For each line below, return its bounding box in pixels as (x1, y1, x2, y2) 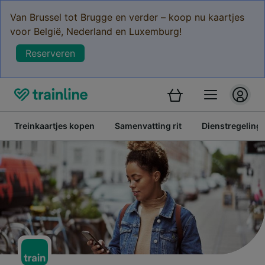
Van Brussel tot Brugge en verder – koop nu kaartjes (10, 11, 244, 23)
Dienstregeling (202, 121, 261, 131)
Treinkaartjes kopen (14, 121, 95, 131)
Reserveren (25, 47, 75, 59)
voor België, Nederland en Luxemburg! (10, 25, 182, 37)
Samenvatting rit (115, 121, 182, 131)
